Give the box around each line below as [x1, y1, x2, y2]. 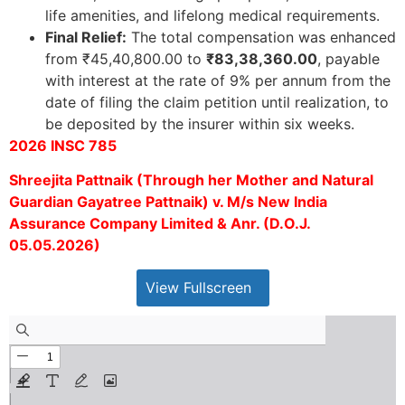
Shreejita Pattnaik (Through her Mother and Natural [9, 171, 373, 190]
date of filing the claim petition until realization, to [45, 92, 389, 111]
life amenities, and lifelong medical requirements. [45, 5, 380, 24]
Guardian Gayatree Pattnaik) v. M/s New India [9, 193, 327, 212]
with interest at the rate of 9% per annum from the [45, 71, 391, 89]
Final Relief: [45, 27, 127, 46]
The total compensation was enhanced [127, 27, 396, 46]
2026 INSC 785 [9, 136, 117, 155]
